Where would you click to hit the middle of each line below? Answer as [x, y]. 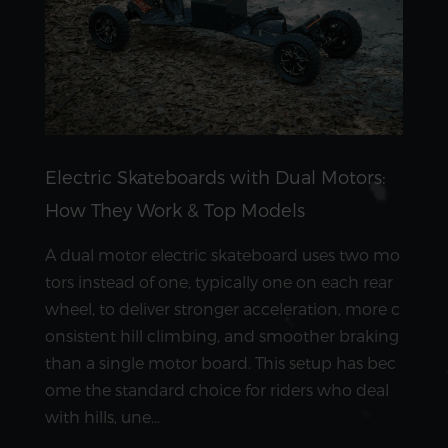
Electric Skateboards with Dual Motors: [215, 176]
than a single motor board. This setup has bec [220, 362]
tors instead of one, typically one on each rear [219, 281]
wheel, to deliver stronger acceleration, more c [222, 308]
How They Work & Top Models [175, 209]
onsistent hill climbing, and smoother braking [222, 335]
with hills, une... [102, 416]
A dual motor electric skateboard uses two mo [222, 254]
